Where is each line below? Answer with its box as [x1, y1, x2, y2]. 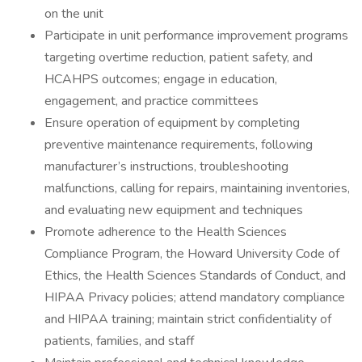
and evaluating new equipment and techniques [44, 201, 303, 219]
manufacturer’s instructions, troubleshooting [44, 158, 288, 175]
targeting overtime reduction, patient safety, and [44, 48, 313, 66]
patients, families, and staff [44, 332, 194, 350]
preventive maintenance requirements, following [44, 136, 313, 154]
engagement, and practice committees [44, 92, 259, 110]
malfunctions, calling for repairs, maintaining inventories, [44, 179, 350, 197]
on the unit [44, 5, 103, 23]
